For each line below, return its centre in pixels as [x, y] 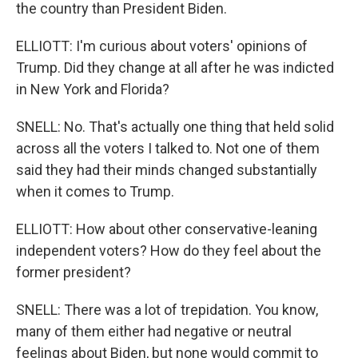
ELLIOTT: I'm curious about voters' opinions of [162, 46]
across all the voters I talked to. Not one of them [168, 148]
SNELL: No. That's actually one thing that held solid [175, 127]
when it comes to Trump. [95, 191]
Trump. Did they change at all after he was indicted [175, 68]
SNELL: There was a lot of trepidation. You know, [167, 310]
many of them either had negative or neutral [154, 331]
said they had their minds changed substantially [167, 170]
